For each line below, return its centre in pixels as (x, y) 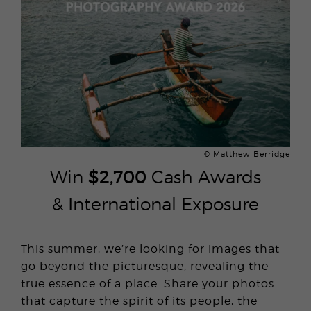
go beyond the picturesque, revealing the (145, 266)
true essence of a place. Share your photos (148, 283)
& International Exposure (155, 204)
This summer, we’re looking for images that (150, 249)
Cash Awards (204, 177)
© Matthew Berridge (247, 154)
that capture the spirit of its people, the (139, 301)
